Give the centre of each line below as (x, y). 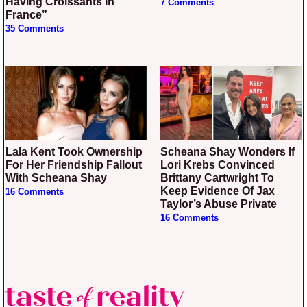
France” (26, 14)
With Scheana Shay (56, 178)
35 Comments (35, 28)
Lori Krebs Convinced (218, 165)
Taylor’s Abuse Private (219, 204)
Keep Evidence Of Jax (218, 191)
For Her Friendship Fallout (74, 165)
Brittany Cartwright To (217, 178)
